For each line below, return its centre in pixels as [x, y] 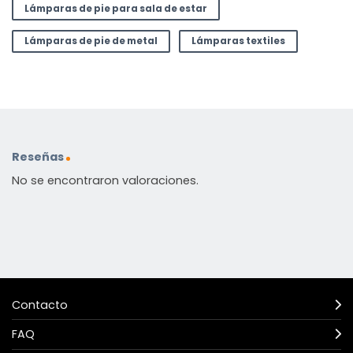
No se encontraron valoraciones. [105, 181]
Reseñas [38, 157]
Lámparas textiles [238, 41]
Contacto [40, 305]
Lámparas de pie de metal [91, 41]
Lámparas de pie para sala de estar [115, 9]
